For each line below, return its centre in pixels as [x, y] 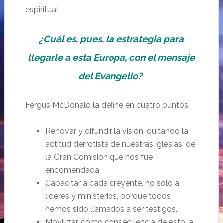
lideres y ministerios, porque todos [108, 196]
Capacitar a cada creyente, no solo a [112, 183]
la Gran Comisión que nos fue [99, 157]
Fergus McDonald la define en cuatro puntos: [107, 105]
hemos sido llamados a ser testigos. [111, 209]
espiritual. [42, 10]
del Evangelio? [111, 76]
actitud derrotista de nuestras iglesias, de [120, 144]
